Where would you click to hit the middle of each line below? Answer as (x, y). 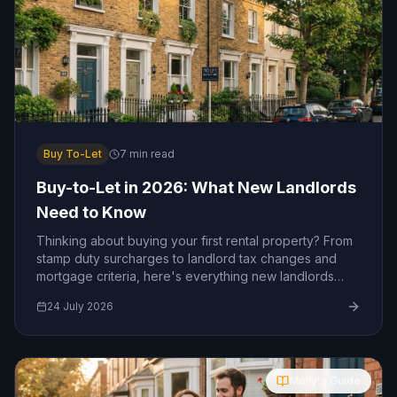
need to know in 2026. (102, 294)
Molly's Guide (325, 381)
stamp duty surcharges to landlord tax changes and (187, 258)
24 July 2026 (80, 306)
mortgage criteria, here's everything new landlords (185, 276)
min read (151, 154)
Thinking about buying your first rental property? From (195, 241)
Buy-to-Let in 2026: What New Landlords (196, 187)
